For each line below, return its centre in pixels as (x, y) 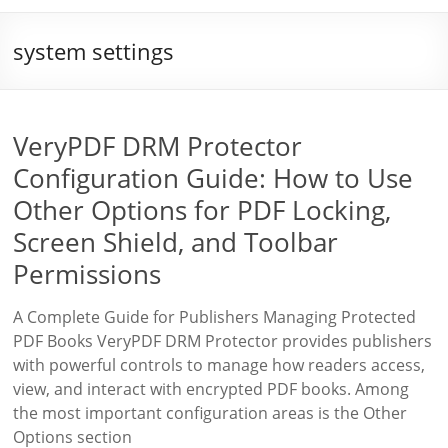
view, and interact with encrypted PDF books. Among (211, 389)
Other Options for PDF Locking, (202, 210)
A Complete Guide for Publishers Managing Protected (215, 317)
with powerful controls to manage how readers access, (219, 365)
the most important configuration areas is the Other (210, 413)
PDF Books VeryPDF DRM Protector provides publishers (223, 341)
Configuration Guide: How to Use (213, 178)
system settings (94, 51)
